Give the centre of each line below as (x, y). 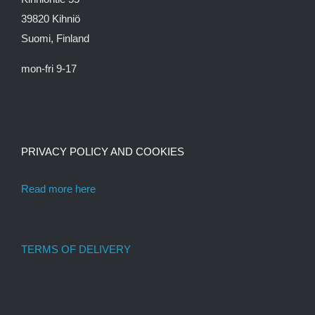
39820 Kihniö (51, 19)
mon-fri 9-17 (49, 69)
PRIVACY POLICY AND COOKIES (103, 152)
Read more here (58, 189)
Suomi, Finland (55, 38)
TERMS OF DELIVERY (76, 249)
